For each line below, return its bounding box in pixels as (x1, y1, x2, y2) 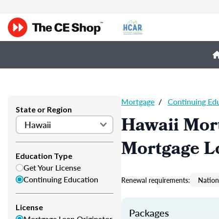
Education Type (16, 151, 72, 160)
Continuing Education (23, 174, 98, 185)
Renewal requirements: (121, 175, 190, 185)
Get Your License (23, 162, 81, 173)
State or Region (16, 105, 72, 114)
